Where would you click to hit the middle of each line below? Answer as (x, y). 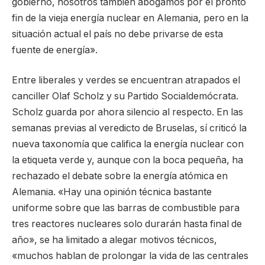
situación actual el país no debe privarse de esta (117, 34)
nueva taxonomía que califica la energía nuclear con (128, 144)
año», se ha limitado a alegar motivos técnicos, (114, 240)
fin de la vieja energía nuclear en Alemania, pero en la (130, 18)
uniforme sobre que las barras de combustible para (126, 208)
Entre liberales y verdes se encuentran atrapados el (126, 80)
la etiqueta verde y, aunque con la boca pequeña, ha (127, 160)
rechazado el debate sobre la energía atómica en (120, 176)
